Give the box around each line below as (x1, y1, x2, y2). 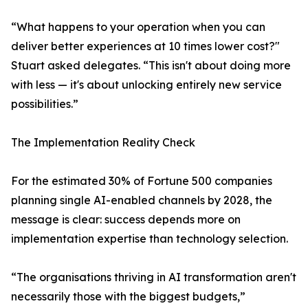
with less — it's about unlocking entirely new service (11, 78, 282, 92)
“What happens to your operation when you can (11, 20, 265, 34)
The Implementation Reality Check (11, 135, 195, 150)
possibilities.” (11, 97, 78, 111)
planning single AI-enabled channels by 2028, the (11, 193, 272, 208)
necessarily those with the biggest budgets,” (11, 289, 245, 304)
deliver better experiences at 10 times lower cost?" (11, 39, 280, 54)
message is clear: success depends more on (11, 212, 241, 227)
